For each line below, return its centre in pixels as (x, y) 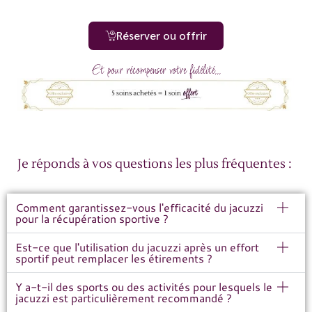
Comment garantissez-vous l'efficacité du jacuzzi (139, 207)
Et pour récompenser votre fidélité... (156, 71)
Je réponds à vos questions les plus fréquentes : (156, 164)
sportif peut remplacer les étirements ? (114, 258)
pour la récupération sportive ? (92, 218)
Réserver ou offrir (162, 36)
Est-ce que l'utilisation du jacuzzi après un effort (137, 247)
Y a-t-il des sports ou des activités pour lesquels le (144, 286)
